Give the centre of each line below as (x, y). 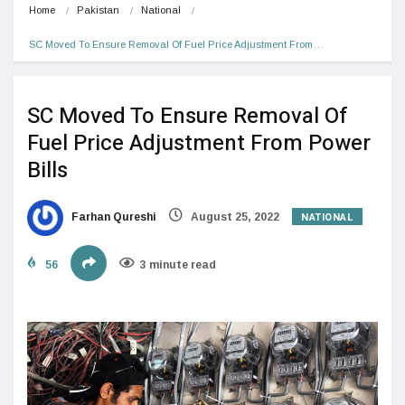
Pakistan (98, 9)
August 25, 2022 (234, 217)
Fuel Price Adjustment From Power (199, 143)
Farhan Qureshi (113, 217)
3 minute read (178, 264)
